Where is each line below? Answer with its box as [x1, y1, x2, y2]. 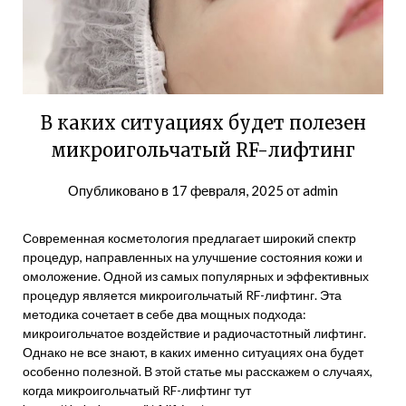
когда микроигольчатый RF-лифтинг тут [23, 382, 251, 398]
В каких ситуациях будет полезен [40, 111, 366, 134]
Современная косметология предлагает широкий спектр [23, 230, 356, 246]
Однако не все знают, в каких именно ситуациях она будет [23, 344, 363, 360]
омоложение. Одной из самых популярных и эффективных [23, 268, 369, 284]
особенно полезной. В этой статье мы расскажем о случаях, [23, 363, 372, 379]
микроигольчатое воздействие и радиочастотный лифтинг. [23, 325, 366, 341]
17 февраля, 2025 [171, 182, 284, 198]
